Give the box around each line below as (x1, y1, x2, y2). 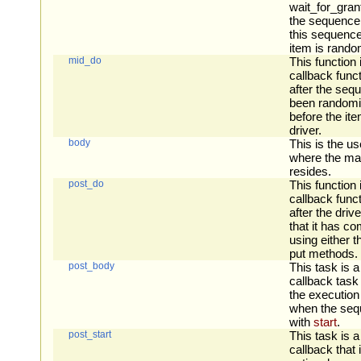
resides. (288, 164, 331, 179)
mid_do (68, 55, 102, 67)
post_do (68, 178, 105, 190)
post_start (68, 329, 112, 341)
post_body (68, 260, 115, 272)
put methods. (288, 247, 358, 261)
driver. (288, 123, 322, 138)
